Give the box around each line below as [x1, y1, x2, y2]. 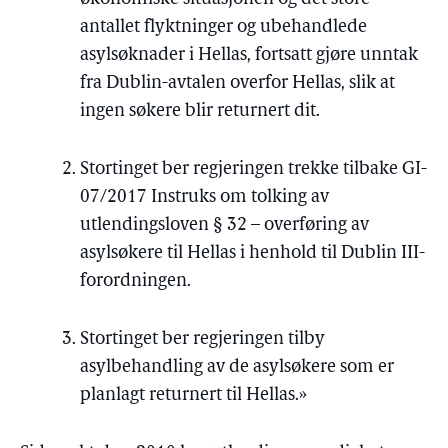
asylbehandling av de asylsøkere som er [80, 358, 394, 377]
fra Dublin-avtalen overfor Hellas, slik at [80, 74, 395, 93]
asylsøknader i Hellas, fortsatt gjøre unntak [80, 46, 418, 65]
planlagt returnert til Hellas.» [80, 386, 307, 405]
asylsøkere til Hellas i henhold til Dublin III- [80, 244, 425, 263]
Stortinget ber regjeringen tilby [80, 330, 325, 349]
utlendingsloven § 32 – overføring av [80, 216, 369, 235]
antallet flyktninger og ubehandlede [80, 18, 367, 37]
